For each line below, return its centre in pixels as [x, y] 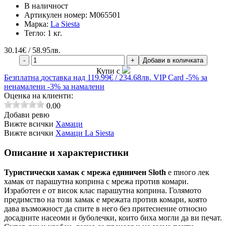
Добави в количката [173, 61]
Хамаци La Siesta [85, 133]
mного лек [191, 172]
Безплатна [22, 78]
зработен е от [34, 190]
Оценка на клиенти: [39, 96]
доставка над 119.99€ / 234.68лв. [96, 78]
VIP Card [168, 78]
